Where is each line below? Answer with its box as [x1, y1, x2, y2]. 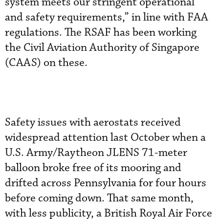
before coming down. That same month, [5, 191, 194, 205]
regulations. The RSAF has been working [5, 25, 197, 40]
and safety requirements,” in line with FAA [5, 10, 208, 24]
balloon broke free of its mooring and [5, 160, 181, 175]
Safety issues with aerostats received [5, 115, 181, 130]
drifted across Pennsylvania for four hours [5, 175, 206, 190]
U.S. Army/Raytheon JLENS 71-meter [5, 145, 187, 160]
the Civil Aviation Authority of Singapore [5, 40, 199, 55]
